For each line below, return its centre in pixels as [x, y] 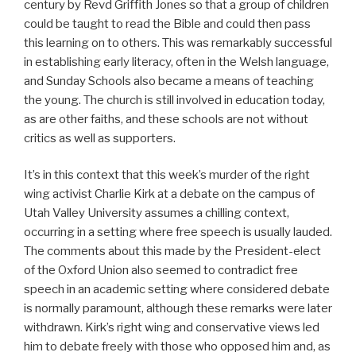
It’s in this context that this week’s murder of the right [167, 175]
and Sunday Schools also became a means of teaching [169, 81]
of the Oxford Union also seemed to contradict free [161, 271]
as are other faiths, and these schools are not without [166, 119]
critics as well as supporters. [101, 138]
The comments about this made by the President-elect [172, 252]
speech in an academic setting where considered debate [177, 290]
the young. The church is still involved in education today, [174, 100]
